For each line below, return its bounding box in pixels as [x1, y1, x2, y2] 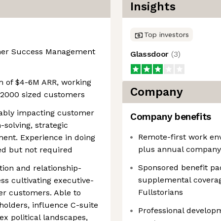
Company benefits [130, 111, 211, 122]
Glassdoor [130, 49, 171, 59]
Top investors [144, 31, 189, 38]
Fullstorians [138, 187, 183, 197]
